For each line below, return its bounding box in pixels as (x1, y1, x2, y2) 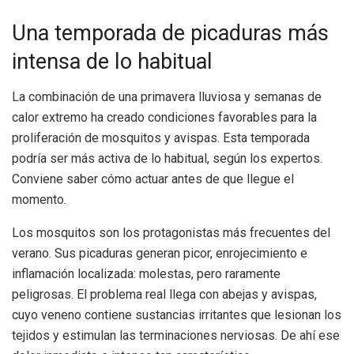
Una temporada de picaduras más (12, 21, 329, 47)
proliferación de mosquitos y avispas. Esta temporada (12, 130, 310, 146)
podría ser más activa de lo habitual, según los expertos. (12, 151, 322, 167)
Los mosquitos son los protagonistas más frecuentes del (12, 225, 330, 241)
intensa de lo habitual (12, 49, 213, 75)
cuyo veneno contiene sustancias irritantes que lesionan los (12, 307, 341, 323)
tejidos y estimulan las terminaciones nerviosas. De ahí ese (12, 328, 340, 344)
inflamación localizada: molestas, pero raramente (12, 266, 281, 282)
